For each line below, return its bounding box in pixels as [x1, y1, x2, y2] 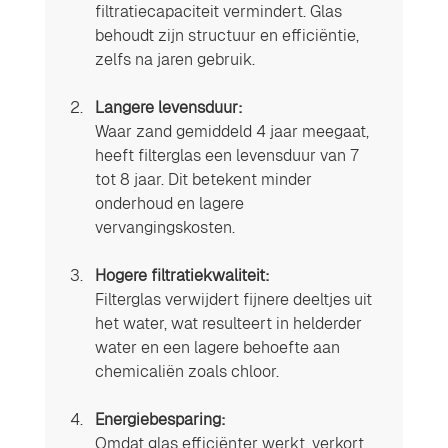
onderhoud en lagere [94, 193, 248, 213]
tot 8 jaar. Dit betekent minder [94, 169, 316, 189]
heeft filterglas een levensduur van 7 [94, 145, 363, 165]
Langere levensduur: [94, 97, 243, 117]
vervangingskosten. [94, 217, 235, 237]
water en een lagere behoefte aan [94, 337, 344, 357]
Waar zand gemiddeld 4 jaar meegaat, [94, 121, 373, 141]
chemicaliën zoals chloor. [94, 361, 279, 381]
